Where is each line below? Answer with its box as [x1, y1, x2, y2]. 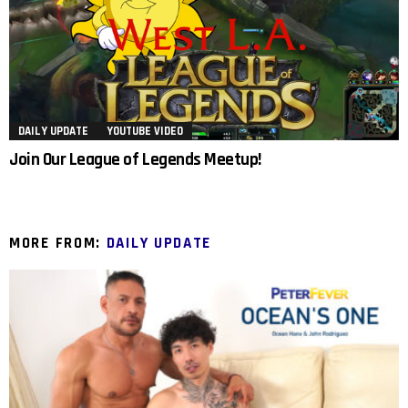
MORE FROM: [9, 233, 107, 254]
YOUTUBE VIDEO [107, 124, 183, 139]
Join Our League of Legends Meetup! [9, 148, 261, 172]
